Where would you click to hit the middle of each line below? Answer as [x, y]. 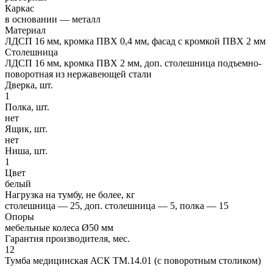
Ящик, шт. [26, 129]
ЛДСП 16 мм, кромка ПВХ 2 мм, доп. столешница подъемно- [133, 63]
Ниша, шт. [26, 151]
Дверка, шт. [29, 85]
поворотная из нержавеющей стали [78, 74]
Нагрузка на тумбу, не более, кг [70, 194]
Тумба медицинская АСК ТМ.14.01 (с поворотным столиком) [133, 260]
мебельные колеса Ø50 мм [59, 227]
